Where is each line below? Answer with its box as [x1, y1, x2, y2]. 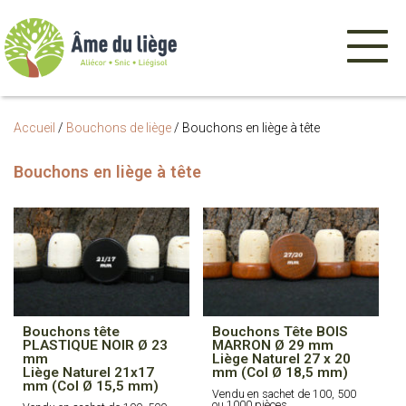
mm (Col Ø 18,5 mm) [212, 364, 348, 381]
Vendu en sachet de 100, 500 [212, 387, 356, 401]
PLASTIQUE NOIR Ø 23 [23, 337, 168, 353]
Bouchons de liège [66, 121, 171, 135]
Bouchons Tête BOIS [212, 324, 348, 340]
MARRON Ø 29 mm [212, 337, 333, 353]
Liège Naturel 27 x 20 [212, 351, 351, 367]
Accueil [14, 121, 55, 135]
